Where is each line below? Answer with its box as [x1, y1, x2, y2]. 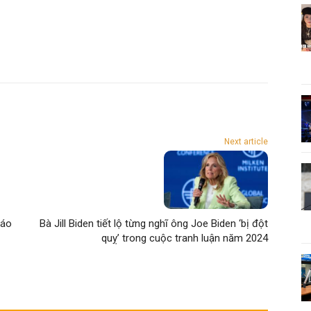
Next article [224, 137, 268, 147]
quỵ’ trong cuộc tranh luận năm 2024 [101, 232, 268, 245]
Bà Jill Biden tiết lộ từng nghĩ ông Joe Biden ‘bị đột [39, 217, 268, 230]
